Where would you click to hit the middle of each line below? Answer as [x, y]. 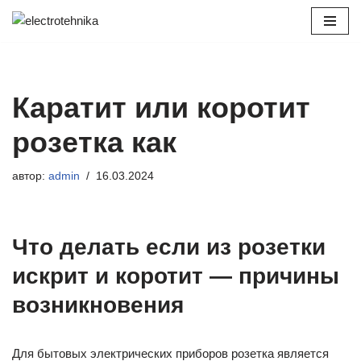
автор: [30, 176]
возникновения [98, 305]
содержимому [50, 82]
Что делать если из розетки [169, 247]
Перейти [35, 43]
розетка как [94, 142]
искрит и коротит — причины [176, 276]
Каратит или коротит [161, 108]
